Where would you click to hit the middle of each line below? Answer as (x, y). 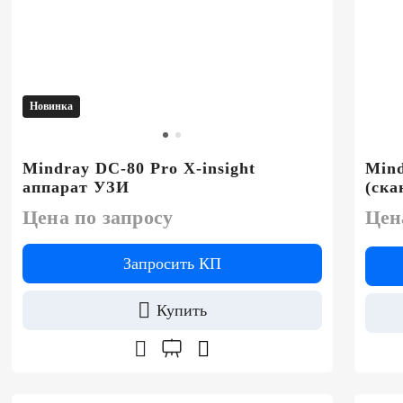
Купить (181, 310)
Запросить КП (172, 263)
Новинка (51, 106)
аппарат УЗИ (76, 187)
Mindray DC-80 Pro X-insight (139, 168)
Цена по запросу (98, 217)
